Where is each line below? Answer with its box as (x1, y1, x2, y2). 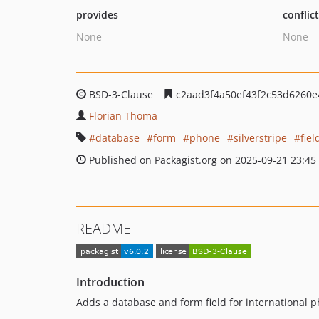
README (76, 219, 131, 238)
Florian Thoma (89, 109, 157, 122)
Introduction (76, 274, 145, 291)
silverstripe (234, 131, 287, 145)
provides (76, 8, 118, 21)
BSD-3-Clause (86, 88, 156, 101)
